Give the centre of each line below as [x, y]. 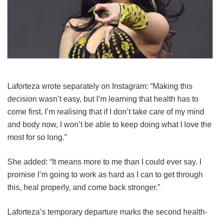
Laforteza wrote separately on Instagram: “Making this [100, 86]
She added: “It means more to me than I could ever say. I [104, 162]
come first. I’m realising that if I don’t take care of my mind [106, 111]
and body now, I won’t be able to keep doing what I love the [110, 124]
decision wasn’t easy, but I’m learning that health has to [103, 99]
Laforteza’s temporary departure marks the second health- [107, 212]
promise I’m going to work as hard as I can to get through [105, 174]
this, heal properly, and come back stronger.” [84, 187]
